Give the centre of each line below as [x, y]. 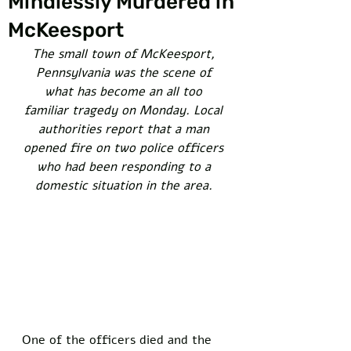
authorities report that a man [125, 129]
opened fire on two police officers [125, 148]
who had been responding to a [125, 167]
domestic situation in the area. [125, 186]
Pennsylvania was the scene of [125, 73]
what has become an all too [125, 92]
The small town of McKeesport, [125, 54]
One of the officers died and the [119, 340]
